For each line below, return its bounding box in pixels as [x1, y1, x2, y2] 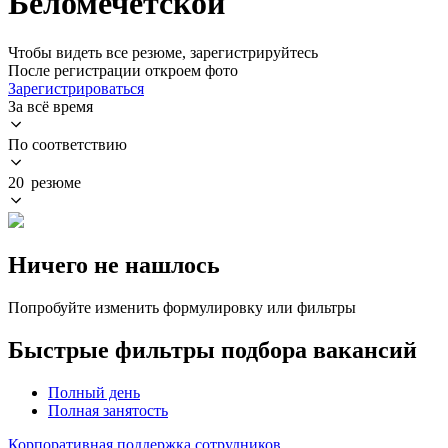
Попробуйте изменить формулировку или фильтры [8, 298, 356, 316]
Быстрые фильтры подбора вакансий [8, 336, 417, 363]
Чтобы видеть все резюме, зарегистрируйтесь [8, 43, 318, 61]
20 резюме [8, 173, 81, 191]
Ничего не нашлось [8, 251, 220, 278]
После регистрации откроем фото [8, 61, 238, 79]
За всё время [8, 97, 93, 115]
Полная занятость [48, 401, 168, 419]
